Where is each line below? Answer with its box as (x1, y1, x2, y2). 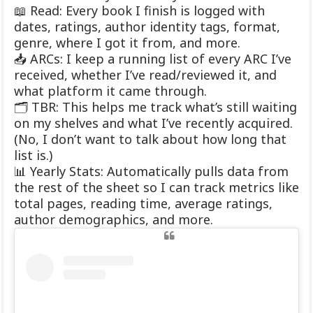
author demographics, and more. (14, 211, 213, 228)
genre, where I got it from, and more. (14, 34, 240, 52)
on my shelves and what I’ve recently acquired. (14, 115, 293, 132)
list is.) (14, 147, 52, 164)
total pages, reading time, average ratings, (14, 195, 272, 212)
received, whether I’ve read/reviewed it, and (14, 66, 277, 84)
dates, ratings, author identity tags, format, (14, 18, 280, 36)
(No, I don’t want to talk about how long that (14, 131, 286, 148)
